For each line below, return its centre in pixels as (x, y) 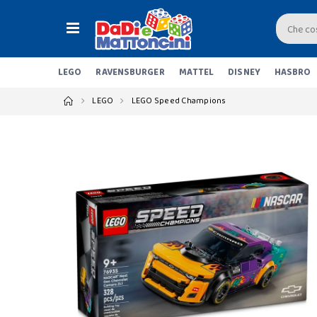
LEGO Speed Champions (179, 101)
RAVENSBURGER (130, 73)
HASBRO (293, 73)
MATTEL (196, 73)
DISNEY (244, 73)
